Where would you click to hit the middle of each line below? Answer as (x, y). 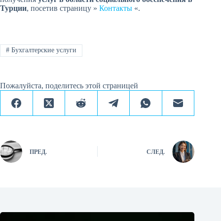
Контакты (116, 8)
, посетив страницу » (63, 8)
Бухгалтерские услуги (43, 50)
